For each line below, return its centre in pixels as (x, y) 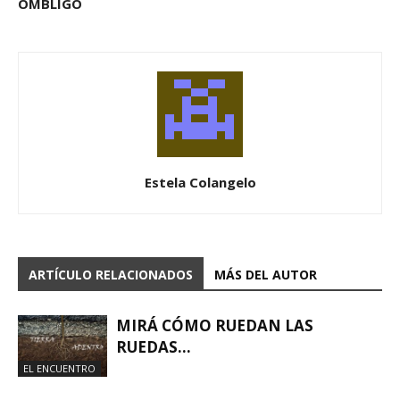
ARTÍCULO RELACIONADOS (111, 274)
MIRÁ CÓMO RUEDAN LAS (215, 325)
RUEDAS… (154, 346)
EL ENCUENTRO (59, 368)
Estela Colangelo (200, 182)
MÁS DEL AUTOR (266, 274)
